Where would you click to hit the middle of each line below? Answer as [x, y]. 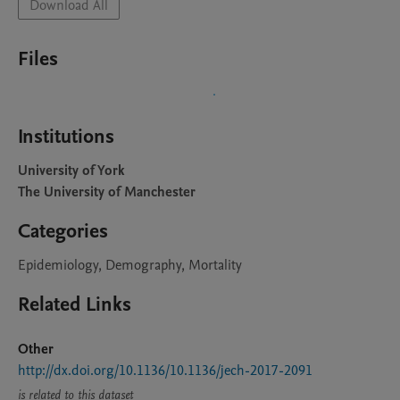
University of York [71, 171]
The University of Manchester [107, 192]
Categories [63, 231]
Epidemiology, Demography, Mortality [130, 265]
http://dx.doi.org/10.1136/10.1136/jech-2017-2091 [165, 371]
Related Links [75, 304]
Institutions [66, 137]
